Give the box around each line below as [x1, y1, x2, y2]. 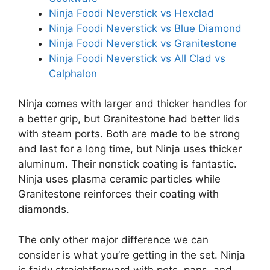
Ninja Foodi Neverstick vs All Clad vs [49, 52, 225, 64]
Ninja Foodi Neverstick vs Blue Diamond [49, 22, 242, 34]
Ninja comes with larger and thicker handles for [18, 98, 247, 110]
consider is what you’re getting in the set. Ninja [18, 248, 245, 261]
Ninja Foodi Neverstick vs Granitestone [49, 37, 237, 49]
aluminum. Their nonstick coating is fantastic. [18, 158, 237, 171]
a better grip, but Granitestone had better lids [18, 113, 240, 125]
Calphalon [49, 67, 97, 80]
